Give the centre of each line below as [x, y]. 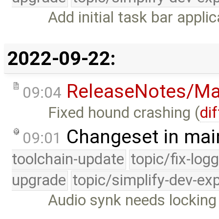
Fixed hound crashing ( [124, 112]
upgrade [39, 180]
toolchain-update [68, 159]
